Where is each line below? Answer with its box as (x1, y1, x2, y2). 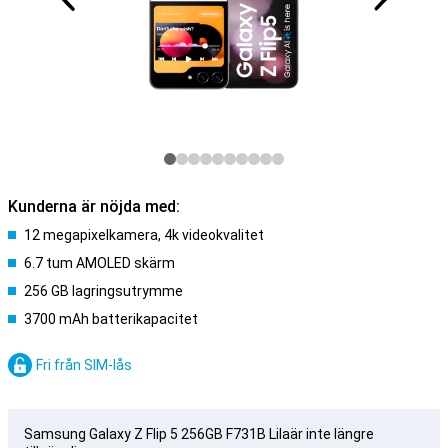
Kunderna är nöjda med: (8, 197, 180, 216)
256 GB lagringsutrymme (24, 283, 183, 299)
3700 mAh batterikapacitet (24, 311, 198, 327)
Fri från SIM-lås (36, 357, 132, 373)
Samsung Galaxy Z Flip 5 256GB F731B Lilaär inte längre (24, 426, 374, 442)
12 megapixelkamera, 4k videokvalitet (24, 227, 264, 243)
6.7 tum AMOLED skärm (24, 255, 175, 271)
